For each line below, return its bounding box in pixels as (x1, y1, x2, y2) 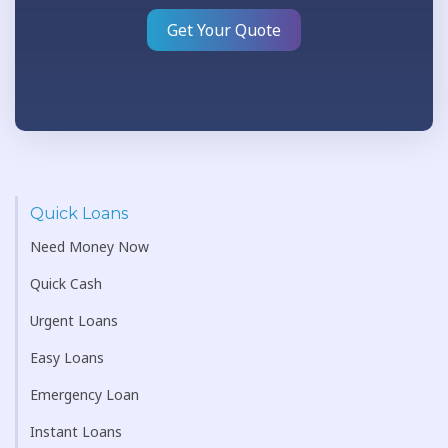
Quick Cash (30, 274, 102, 293)
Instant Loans (30, 422, 122, 441)
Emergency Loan (30, 385, 139, 404)
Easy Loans (30, 348, 104, 367)
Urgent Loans (30, 311, 118, 330)
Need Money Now (30, 237, 149, 256)
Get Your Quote (167, 19, 281, 41)
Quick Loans (30, 204, 128, 223)
